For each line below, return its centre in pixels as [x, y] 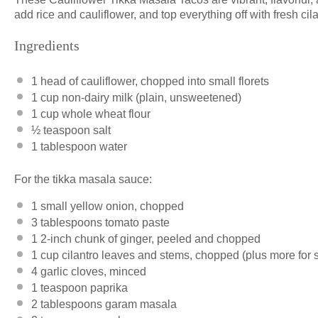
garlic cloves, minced [92, 271]
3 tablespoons [67, 222]
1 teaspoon [59, 287]
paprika [108, 287]
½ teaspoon [61, 130]
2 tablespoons [67, 304]
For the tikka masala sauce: [83, 179]
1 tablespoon [64, 146]
